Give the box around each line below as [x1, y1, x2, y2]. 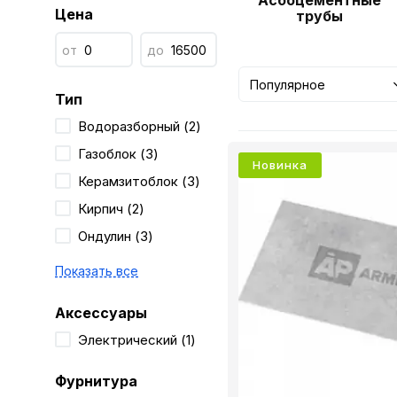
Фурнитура [55, 372, 137, 390]
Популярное [250, 76, 326, 92]
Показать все [55, 263, 138, 278]
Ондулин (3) [78, 228, 153, 245]
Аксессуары [55, 304, 147, 322]
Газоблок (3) [78, 145, 159, 162]
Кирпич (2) [78, 200, 144, 217]
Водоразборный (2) [78, 118, 201, 135]
